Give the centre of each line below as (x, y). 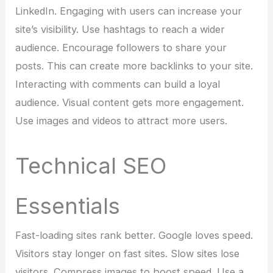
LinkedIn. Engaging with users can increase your (129, 11)
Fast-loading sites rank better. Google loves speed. (134, 236)
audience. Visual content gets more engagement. (130, 102)
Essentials (68, 206)
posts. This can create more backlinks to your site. (134, 66)
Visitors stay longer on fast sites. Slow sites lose (128, 254)
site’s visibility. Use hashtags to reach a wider (120, 29)
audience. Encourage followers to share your (121, 47)
